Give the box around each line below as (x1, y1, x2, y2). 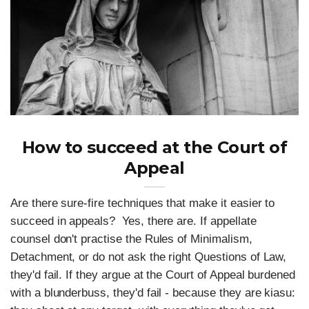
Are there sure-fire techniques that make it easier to (10, 197, 275, 210)
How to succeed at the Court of (22, 137, 287, 158)
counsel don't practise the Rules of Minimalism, (10, 232, 252, 246)
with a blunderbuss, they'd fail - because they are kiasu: (10, 286, 296, 300)
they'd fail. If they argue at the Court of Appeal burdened (10, 268, 296, 282)
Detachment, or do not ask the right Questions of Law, (10, 250, 287, 264)
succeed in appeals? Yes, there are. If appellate (10, 215, 257, 228)
